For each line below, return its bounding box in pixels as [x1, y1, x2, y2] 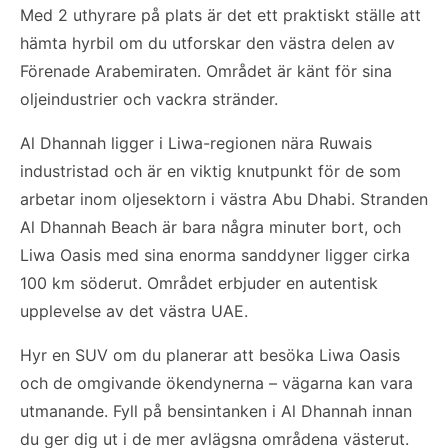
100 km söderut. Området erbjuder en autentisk [20, 272, 378, 293]
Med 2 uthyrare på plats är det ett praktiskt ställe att [20, 4, 421, 25]
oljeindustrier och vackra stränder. [20, 88, 278, 109]
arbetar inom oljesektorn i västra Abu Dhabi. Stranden [20, 188, 428, 209]
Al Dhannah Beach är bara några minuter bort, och [20, 216, 401, 237]
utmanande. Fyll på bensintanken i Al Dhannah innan [20, 400, 412, 421]
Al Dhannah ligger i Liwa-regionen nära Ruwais [20, 132, 372, 153]
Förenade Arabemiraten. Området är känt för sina [20, 60, 392, 81]
